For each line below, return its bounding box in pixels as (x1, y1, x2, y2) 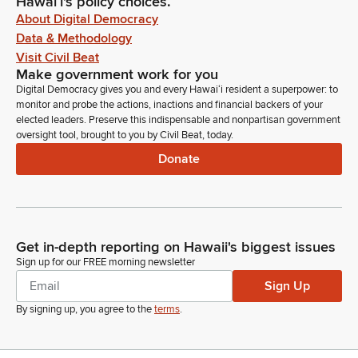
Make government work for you (16, 66, 218, 84)
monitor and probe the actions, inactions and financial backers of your (16, 98, 323, 112)
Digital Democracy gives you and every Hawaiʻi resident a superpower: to (16, 83, 338, 97)
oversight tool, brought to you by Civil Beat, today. (16, 129, 233, 142)
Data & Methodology (16, 30, 132, 47)
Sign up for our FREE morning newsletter (16, 256, 195, 269)
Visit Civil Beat (16, 50, 99, 66)
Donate (158, 150, 200, 167)
